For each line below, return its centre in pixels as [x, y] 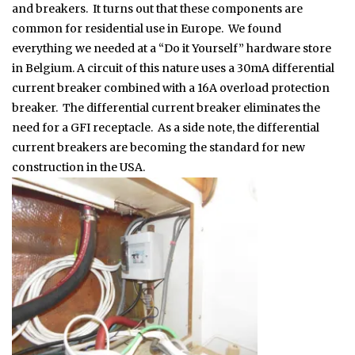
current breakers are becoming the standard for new [158, 147]
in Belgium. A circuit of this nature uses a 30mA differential [173, 68]
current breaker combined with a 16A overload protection [171, 88]
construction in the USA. [78, 167]
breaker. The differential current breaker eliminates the [166, 107]
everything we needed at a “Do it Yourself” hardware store [172, 48]
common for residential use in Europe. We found [147, 28]
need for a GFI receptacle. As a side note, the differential [166, 127]
